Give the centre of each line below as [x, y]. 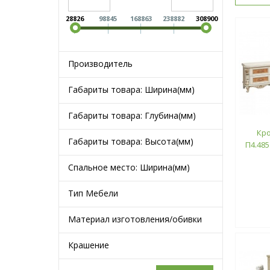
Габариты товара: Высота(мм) [131, 141]
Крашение [89, 245]
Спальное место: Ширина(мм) [129, 167]
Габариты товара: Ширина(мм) [131, 89]
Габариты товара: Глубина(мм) [132, 115]
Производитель [100, 63]
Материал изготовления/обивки [135, 219]
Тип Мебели [93, 193]
